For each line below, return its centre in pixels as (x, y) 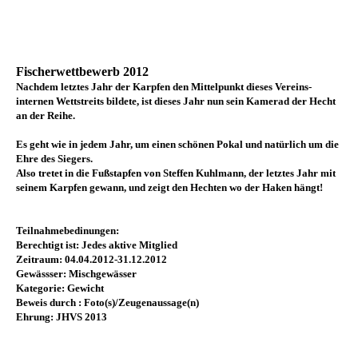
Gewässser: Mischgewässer (76, 274)
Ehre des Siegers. (54, 159)
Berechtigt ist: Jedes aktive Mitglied (97, 245)
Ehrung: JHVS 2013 (62, 317)
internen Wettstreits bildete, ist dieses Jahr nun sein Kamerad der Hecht (176, 101)
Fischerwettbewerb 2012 (82, 72)
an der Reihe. (46, 116)
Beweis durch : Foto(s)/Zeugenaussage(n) (107, 303)
